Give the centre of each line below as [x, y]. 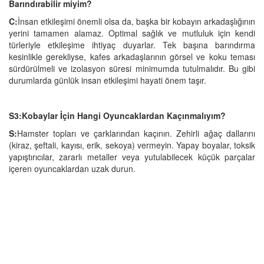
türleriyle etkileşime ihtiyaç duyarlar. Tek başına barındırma [132, 44]
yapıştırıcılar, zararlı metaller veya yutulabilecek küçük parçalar [132, 156]
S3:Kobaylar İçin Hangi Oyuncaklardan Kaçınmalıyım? [117, 115]
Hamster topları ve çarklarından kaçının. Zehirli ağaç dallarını [136, 133]
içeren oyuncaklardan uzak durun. [75, 168]
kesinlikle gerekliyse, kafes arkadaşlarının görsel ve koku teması [132, 56]
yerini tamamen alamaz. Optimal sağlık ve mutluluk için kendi [132, 33]
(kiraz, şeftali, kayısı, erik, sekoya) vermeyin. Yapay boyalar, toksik [132, 145]
